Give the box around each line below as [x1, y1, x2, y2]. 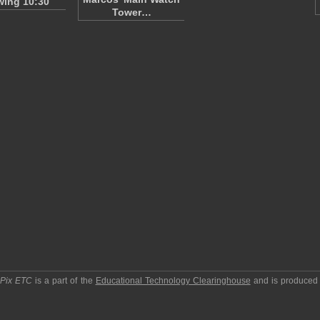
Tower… [111, 6, 151, 18]
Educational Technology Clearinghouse [95, 276, 251, 286]
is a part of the [32, 276, 96, 286]
